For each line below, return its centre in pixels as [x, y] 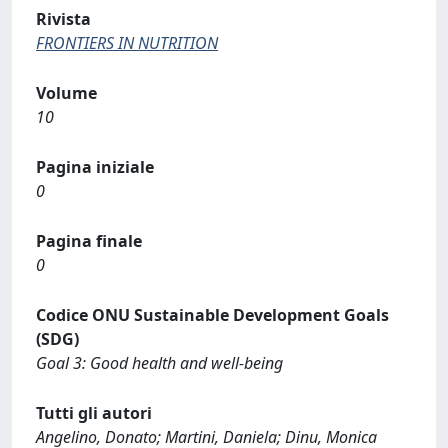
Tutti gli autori [94, 413]
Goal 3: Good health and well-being [159, 363]
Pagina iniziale [95, 167]
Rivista [63, 19]
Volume [66, 93]
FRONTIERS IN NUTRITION [127, 43]
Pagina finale [89, 241]
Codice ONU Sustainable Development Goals [212, 315]
